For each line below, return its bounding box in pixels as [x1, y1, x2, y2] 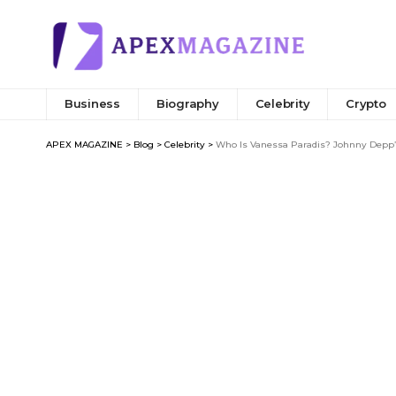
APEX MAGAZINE [46, 138, 123, 150]
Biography [156, 96, 219, 111]
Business [65, 96, 120, 111]
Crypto [346, 96, 386, 111]
